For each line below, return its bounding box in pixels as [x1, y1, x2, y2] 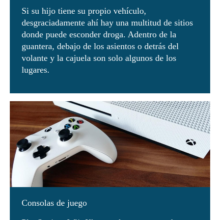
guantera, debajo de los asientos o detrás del [22, 41, 179, 51]
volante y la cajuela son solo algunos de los [22, 53, 176, 63]
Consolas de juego [22, 197, 89, 208]
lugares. [22, 64, 52, 75]
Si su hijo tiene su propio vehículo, [22, 5, 146, 16]
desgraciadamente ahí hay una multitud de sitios [22, 17, 193, 27]
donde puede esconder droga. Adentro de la [22, 29, 176, 39]
